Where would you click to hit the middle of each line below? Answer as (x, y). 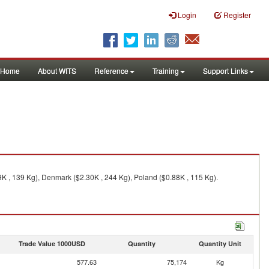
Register (237, 15)
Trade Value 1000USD (52, 243)
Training (166, 71)
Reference (111, 71)
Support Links (225, 71)
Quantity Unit (220, 243)
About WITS (57, 71)
